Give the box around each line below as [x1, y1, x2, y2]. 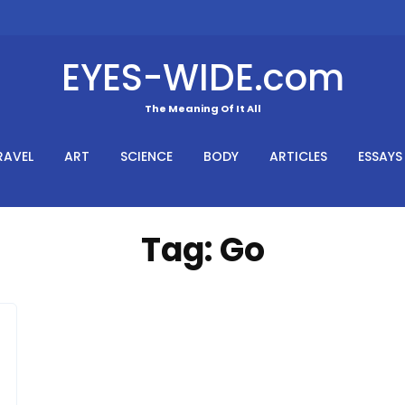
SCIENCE [120, 146, 173, 165]
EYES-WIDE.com [61, 52, 344, 103]
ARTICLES [269, 146, 327, 165]
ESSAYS [358, 146, 402, 165]
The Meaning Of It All [144, 100, 261, 116]
